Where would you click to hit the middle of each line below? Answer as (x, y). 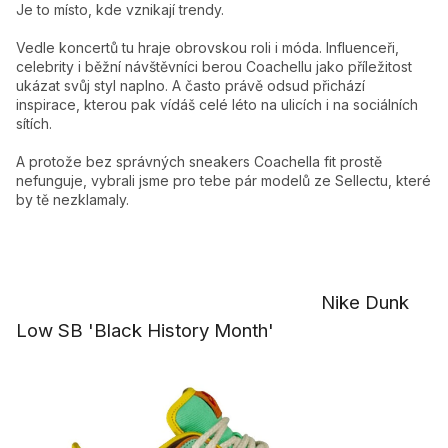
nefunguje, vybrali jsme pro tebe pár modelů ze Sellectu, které (223, 180)
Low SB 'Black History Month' (145, 330)
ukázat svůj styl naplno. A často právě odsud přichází (190, 85)
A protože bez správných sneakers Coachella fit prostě (199, 161)
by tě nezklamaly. (72, 199)
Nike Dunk (212, 302)
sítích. (34, 123)
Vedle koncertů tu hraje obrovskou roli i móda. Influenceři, (207, 47)
